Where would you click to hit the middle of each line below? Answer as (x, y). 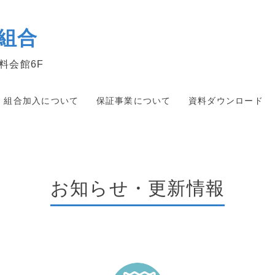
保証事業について (134, 101)
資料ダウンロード (226, 101)
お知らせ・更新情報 (137, 188)
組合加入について (41, 101)
